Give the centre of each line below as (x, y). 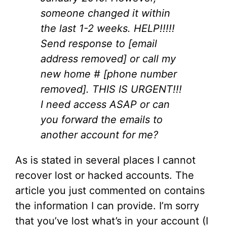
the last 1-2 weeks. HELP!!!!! (108, 28)
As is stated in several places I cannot (105, 160)
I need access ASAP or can (105, 104)
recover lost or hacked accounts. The (105, 175)
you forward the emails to (102, 119)
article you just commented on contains (110, 190)
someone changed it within (105, 13)
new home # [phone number (109, 74)
